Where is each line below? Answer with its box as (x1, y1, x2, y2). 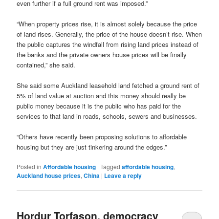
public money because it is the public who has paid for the (17, 101, 181, 110)
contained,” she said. (17, 60, 76, 69)
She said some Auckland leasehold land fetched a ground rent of (17, 80, 200, 90)
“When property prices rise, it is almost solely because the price (17, 19, 197, 28)
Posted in (17, 162, 42, 171)
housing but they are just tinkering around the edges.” (17, 142, 167, 152)
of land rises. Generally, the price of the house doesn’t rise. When (17, 29, 202, 39)
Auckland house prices (17, 171, 81, 180)
